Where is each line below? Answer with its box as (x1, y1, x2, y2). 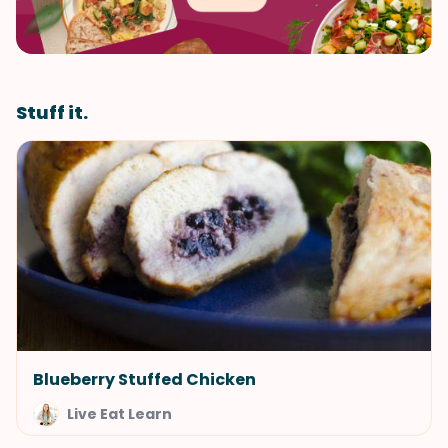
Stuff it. (16, 100, 88, 125)
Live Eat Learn (67, 404, 172, 424)
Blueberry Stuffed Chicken (33, 368, 256, 391)
